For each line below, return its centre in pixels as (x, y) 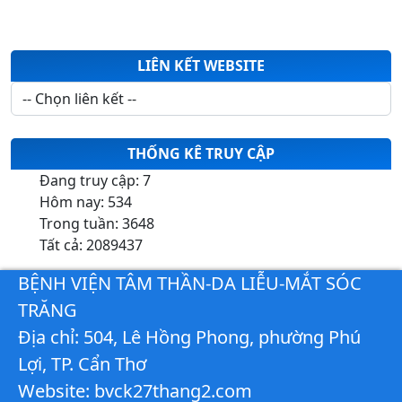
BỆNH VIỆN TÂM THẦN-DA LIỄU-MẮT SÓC (190, 283)
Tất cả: (63, 245)
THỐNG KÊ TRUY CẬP (201, 153)
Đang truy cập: (91, 180)
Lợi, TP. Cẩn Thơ (82, 363)
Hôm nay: (74, 201)
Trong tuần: (81, 223)
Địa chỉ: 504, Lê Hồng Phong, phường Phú (189, 336)
